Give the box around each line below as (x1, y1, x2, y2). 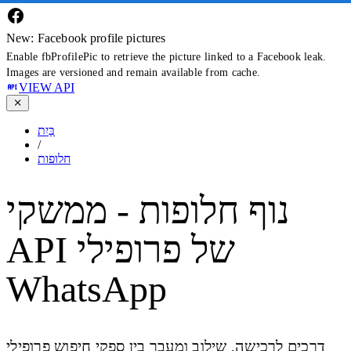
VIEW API (19, 81, 74, 94)
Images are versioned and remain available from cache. (6, 67, 261, 78)
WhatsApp (6, 268, 167, 310)
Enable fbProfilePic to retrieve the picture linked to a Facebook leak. (6, 51, 327, 63)
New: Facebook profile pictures (6, 31, 166, 45)
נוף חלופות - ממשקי (6, 190, 290, 232)
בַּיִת (38, 124, 55, 137)
